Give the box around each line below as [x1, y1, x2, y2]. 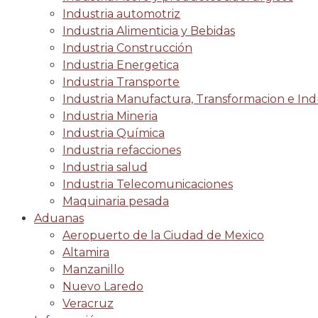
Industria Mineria [62, 109, 158, 123]
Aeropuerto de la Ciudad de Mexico [62, 229, 264, 242]
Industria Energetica [62, 58, 179, 72]
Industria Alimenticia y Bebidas [62, 24, 235, 38]
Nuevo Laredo [62, 280, 143, 293]
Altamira [62, 246, 109, 259]
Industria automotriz [62, 7, 180, 21]
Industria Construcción [62, 41, 192, 55]
